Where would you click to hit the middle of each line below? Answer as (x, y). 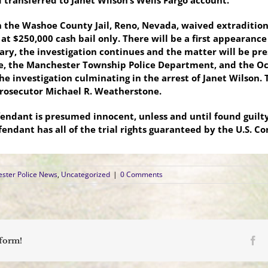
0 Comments (141, 174)
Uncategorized (86, 174)
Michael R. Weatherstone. (103, 91)
